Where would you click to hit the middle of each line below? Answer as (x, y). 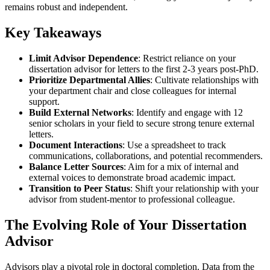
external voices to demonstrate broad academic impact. (132, 177)
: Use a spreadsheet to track (174, 145)
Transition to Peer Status (80, 188)
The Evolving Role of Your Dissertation (126, 224)
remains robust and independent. (66, 7)
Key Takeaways (53, 32)
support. (44, 101)
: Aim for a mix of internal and (181, 166)
